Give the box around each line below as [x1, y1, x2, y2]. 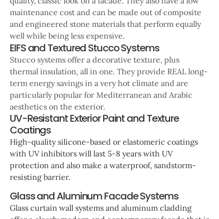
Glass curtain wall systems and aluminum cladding [10, 202, 192, 213]
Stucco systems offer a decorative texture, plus [10, 54, 179, 65]
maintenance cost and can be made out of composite [10, 7, 201, 18]
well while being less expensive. [10, 31, 125, 41]
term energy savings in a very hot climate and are [10, 78, 188, 88]
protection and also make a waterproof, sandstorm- [10, 160, 196, 171]
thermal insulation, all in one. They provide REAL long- [10, 66, 208, 76]
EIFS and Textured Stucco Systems [10, 41, 159, 55]
